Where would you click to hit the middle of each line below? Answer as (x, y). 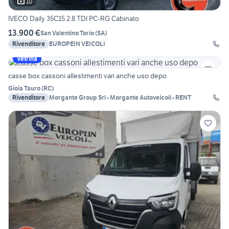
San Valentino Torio (67, 33)
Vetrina (27, 59)
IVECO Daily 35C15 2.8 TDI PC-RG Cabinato (74, 19)
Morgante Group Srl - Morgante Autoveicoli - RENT (120, 98)
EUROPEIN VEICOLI (77, 44)
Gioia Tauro (24, 88)
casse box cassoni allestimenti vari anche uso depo (87, 76)
